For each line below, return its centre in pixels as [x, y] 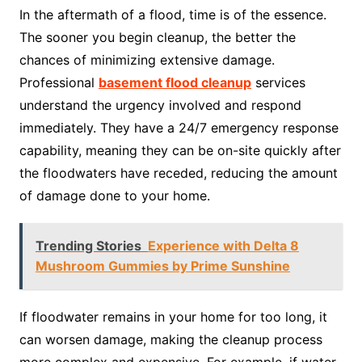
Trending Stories [88, 246]
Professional [59, 83]
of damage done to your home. [114, 196]
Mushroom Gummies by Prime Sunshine [162, 266]
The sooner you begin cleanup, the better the [157, 38]
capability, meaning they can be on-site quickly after [180, 151]
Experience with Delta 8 [223, 246]
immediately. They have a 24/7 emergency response [179, 128]
